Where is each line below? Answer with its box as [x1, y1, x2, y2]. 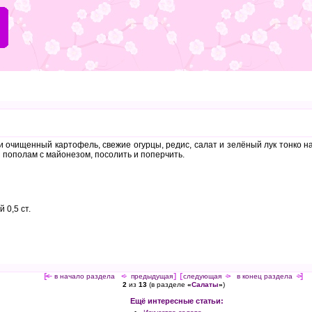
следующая [182, 272, 221, 280]
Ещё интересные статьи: [130, 297, 224, 305]
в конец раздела [236, 272, 292, 280]
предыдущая [130, 272, 173, 280]
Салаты [191, 280, 219, 288]
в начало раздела [54, 272, 116, 280]
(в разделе [146, 280, 187, 288]
